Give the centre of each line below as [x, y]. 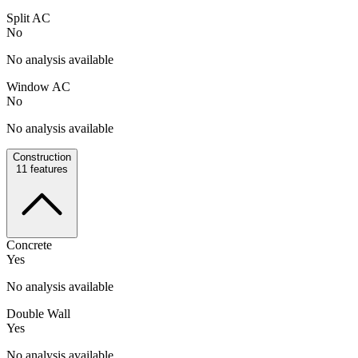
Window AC [38, 86]
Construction [42, 157]
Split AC [28, 18]
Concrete [29, 245]
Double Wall [38, 313]
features [48, 169]
